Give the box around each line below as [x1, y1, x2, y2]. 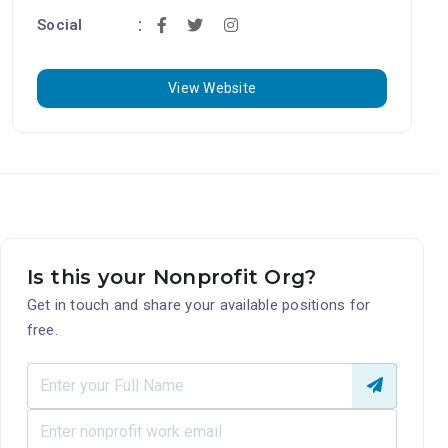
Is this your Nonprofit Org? [26, 264, 317, 289]
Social [37, 15, 83, 34]
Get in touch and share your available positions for [26, 295, 371, 314]
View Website [168, 79, 256, 96]
